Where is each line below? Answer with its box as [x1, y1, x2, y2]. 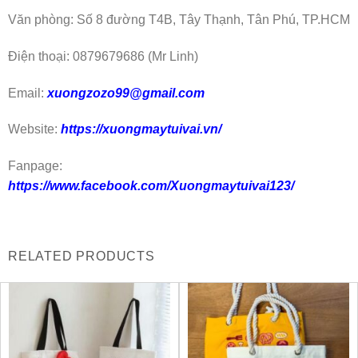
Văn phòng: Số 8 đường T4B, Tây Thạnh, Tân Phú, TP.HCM [8, 12, 350, 26]
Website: [8, 122, 58, 137]
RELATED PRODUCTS [8, 249, 155, 263]
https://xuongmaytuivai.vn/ [58, 122, 221, 137]
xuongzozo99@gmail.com [47, 86, 205, 100]
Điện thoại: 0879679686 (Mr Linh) [8, 49, 198, 63]
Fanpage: [8, 159, 62, 173]
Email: [8, 86, 47, 100]
